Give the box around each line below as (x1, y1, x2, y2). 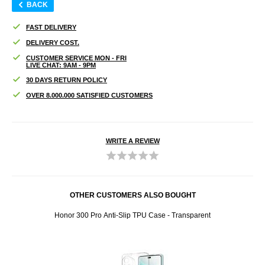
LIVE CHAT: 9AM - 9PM (26, 61, 96, 69)
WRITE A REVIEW (105, 137, 160, 144)
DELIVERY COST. (26, 38, 79, 46)
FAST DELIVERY (26, 23, 76, 31)
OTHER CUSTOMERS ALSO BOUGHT (69, 190, 196, 199)
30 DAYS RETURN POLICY (26, 76, 107, 83)
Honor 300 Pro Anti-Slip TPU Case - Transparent (54, 211, 211, 219)
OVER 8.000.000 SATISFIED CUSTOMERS (26, 91, 153, 99)
